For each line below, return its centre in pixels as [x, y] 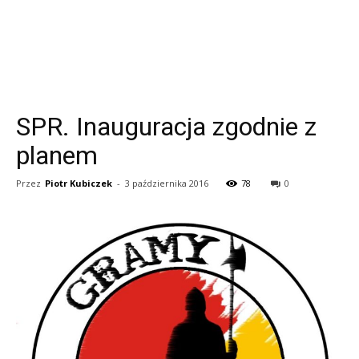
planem [57, 155]
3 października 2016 [167, 183]
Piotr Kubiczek [79, 183]
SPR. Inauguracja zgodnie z [166, 127]
